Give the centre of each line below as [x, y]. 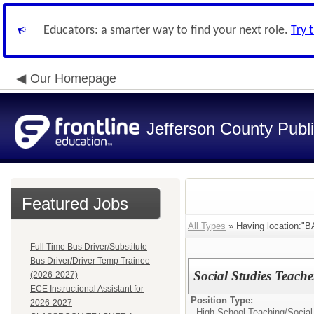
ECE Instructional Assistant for [87, 289]
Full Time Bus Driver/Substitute [89, 247]
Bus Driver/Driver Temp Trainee [90, 261]
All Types [207, 226]
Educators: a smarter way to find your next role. [167, 30]
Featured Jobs [75, 204]
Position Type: [222, 300]
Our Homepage [73, 78]
